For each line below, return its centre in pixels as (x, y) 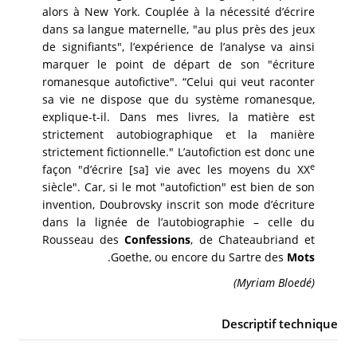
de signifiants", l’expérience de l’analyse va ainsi (178, 47)
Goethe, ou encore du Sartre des (199, 257)
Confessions (158, 240)
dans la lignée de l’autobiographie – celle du (178, 222)
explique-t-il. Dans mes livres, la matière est (178, 117)
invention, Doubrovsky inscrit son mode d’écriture (178, 205)
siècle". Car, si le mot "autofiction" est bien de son (178, 187)
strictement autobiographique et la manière (178, 135)
